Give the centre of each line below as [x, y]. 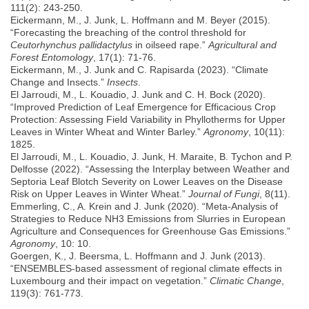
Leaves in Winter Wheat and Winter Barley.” [107, 131]
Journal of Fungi [224, 193]
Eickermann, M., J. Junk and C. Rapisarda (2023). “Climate [139, 69]
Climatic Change [246, 280]
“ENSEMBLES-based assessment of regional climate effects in [146, 268]
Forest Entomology [52, 57]
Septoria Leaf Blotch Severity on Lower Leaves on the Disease [147, 181]
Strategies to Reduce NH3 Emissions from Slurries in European [148, 218]
